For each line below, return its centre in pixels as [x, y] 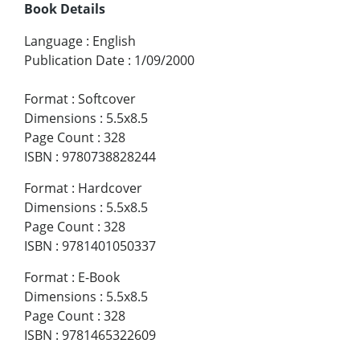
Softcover [107, 98]
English [114, 41]
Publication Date [74, 60]
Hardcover [110, 188]
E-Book [99, 277]
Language [53, 41]
